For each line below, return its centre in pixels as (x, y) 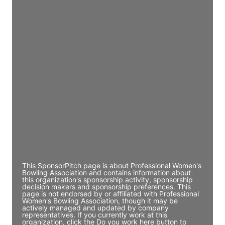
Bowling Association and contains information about (106, 172)
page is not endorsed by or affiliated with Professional (110, 193)
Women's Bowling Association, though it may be (100, 200)
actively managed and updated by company (95, 207)
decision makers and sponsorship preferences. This (106, 186)
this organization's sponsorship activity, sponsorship (107, 179)
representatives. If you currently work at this (95, 214)
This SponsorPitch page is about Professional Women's (112, 165)
